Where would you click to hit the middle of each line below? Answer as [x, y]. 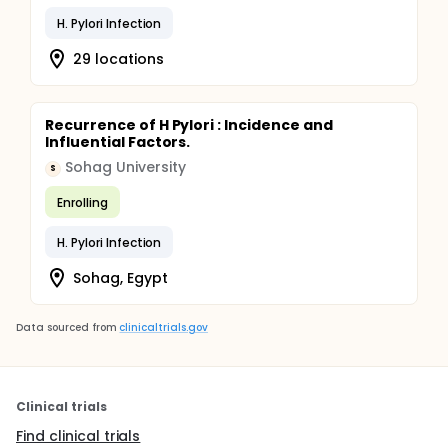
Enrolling [82, 202]
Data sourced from [66, 327]
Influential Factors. [118, 142]
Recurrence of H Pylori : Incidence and [189, 125]
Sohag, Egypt [120, 277]
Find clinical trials [78, 436]
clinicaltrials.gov [163, 327]
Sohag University [125, 167]
